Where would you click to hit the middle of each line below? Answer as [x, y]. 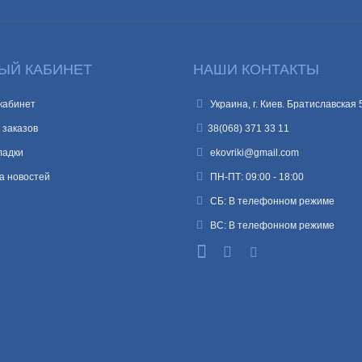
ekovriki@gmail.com [253, 153]
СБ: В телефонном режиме [271, 201]
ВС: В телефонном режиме [271, 225]
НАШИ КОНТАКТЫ [256, 69]
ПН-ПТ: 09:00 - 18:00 [256, 177]
